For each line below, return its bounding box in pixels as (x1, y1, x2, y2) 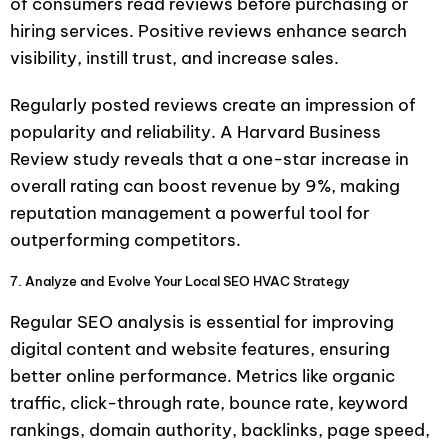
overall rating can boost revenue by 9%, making (10, 174, 400, 197)
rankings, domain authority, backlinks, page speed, (10, 418, 430, 441)
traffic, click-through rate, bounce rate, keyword (10, 391, 408, 414)
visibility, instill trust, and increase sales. (10, 46, 339, 69)
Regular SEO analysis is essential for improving (10, 310, 394, 333)
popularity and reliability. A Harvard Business (10, 120, 381, 143)
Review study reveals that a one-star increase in (10, 147, 409, 170)
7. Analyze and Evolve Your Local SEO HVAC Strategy (10, 272, 350, 289)
